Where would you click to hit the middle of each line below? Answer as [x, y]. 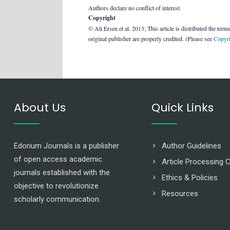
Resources [180, 194]
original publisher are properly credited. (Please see [151, 39]
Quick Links [183, 108]
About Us [40, 108]
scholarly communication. [57, 199]
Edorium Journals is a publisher [66, 146]
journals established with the [62, 172]
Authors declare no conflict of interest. [135, 8]
